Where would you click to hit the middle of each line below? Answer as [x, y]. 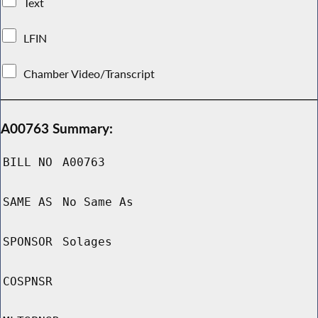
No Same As [98, 202]
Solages [87, 242]
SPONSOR [28, 242]
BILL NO [28, 163]
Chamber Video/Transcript [89, 73]
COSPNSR [28, 282]
